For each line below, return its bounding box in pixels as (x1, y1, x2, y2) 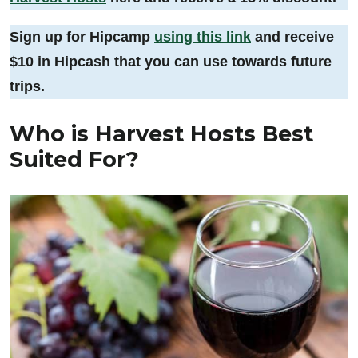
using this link (154, 28, 251, 45)
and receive (251, 28, 334, 45)
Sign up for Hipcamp (10, 28, 154, 45)
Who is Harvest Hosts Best (10, 120, 313, 147)
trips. (10, 78, 45, 94)
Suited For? (10, 145, 139, 173)
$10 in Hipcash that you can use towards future (10, 53, 332, 70)
